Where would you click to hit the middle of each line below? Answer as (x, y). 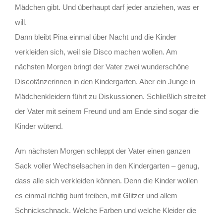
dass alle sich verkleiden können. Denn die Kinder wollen (106, 180)
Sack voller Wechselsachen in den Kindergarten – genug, (107, 166)
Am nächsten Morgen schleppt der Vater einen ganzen (103, 151)
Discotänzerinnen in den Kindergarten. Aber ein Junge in (105, 81)
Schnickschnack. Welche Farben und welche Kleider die (106, 210)
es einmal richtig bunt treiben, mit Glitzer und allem (96, 195)
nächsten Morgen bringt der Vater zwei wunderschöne (102, 66)
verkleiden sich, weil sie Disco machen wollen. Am (96, 52)
